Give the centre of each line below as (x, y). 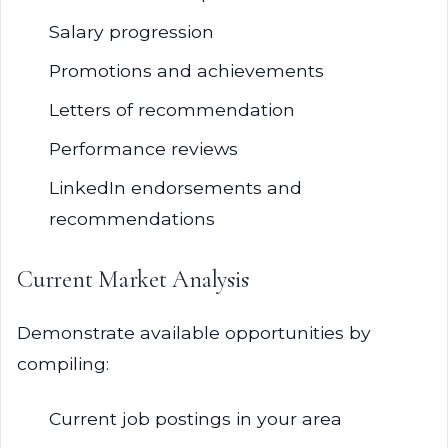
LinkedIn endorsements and (175, 187)
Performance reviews (143, 148)
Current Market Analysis (133, 279)
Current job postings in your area (195, 418)
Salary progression (131, 31)
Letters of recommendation (172, 109)
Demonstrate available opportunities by (194, 332)
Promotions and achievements (186, 70)
